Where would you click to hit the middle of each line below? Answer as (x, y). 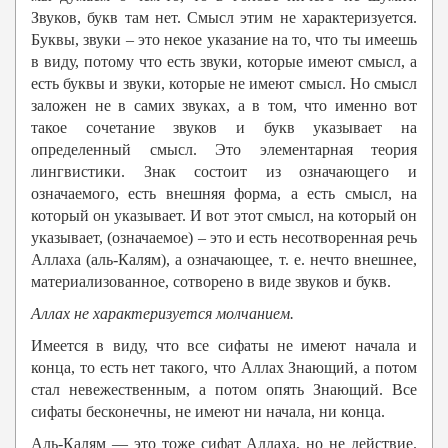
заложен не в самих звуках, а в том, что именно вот (224, 106)
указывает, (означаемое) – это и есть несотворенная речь (224, 238)
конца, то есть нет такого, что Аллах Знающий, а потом (224, 368)
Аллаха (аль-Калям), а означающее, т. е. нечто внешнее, (224, 260)
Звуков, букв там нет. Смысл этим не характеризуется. (224, 18)
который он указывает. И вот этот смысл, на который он (224, 216)
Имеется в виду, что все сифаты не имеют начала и (224, 346)
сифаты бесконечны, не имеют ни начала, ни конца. (208, 412)
